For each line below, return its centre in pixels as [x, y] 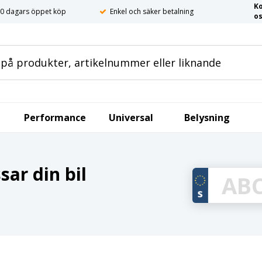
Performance [55, 118]
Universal [131, 118]
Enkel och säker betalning [152, 11]
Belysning [207, 118]
